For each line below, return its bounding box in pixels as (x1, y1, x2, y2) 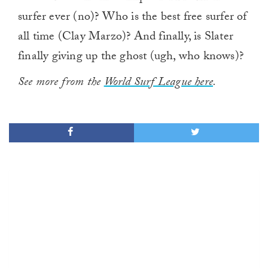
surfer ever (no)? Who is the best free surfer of (18, 8, 247, 29)
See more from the (18, 73, 104, 94)
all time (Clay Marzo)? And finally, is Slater (18, 28, 234, 48)
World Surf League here (103, 73, 214, 94)
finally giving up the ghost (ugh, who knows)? (18, 47, 244, 68)
